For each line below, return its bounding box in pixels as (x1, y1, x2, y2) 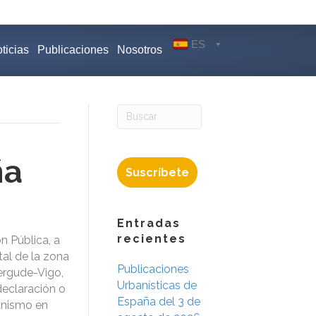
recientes (117, 231, 186, 245)
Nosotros (117, 44, 162, 56)
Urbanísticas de (117, 278, 197, 292)
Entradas (117, 216, 181, 230)
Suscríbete (126, 165, 189, 179)
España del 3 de (117, 294, 200, 308)
